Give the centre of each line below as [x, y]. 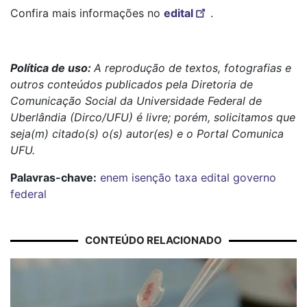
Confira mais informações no [87, 13]
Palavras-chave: [53, 177]
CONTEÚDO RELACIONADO [153, 240]
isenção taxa [164, 177]
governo [255, 177]
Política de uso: [52, 67]
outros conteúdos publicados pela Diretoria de [132, 84]
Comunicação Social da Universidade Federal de [136, 100]
